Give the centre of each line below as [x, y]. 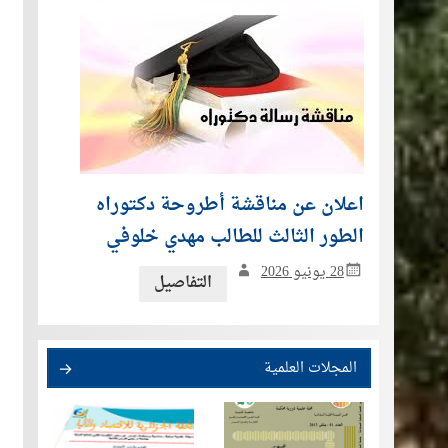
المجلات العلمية [311, 368]
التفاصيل [183, 283]
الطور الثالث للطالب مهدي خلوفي [234, 237]
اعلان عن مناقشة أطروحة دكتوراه [229, 205]
